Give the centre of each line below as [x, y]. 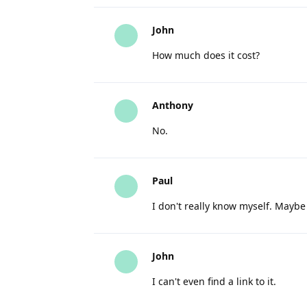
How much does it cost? [206, 55]
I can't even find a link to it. [214, 281]
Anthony [173, 105]
